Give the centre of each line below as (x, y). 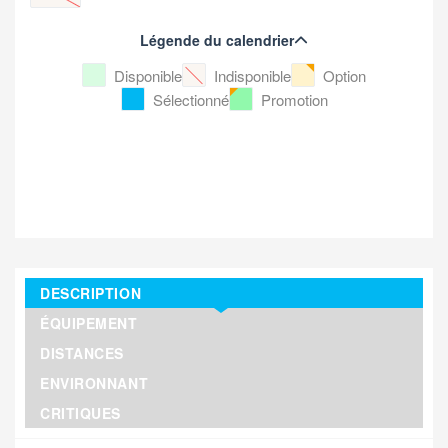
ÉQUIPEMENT (89, 323)
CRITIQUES (81, 413)
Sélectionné (190, 99)
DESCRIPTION (91, 293)
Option (344, 75)
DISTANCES (82, 353)
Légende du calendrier (217, 40)
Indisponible (252, 75)
